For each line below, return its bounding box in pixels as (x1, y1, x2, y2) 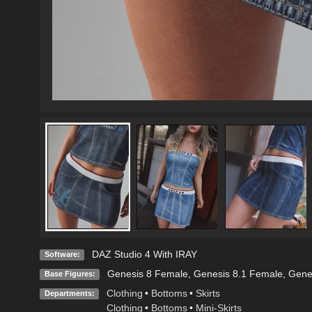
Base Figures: (44, 269, 95, 278)
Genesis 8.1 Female (193, 267, 283, 279)
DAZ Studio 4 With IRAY (91, 248, 197, 260)
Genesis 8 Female (107, 267, 188, 279)
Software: (44, 249, 80, 258)
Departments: (44, 288, 95, 297)
